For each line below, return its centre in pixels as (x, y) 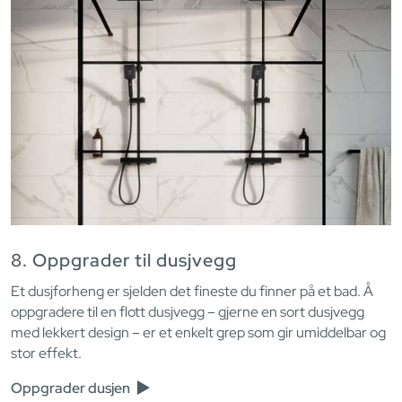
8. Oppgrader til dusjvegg (124, 260)
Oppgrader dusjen (72, 388)
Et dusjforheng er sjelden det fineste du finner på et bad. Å (192, 291)
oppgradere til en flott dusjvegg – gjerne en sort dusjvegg (188, 311)
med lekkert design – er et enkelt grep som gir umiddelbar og (198, 332)
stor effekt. (46, 353)
